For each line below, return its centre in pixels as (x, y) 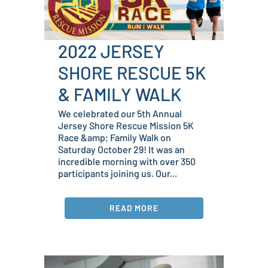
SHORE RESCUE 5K (132, 73)
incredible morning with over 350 (127, 162)
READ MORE (134, 208)
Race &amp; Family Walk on (115, 138)
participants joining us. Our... (118, 173)
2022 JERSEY (111, 51)
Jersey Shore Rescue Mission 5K (126, 126)
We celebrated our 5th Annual (120, 114)
